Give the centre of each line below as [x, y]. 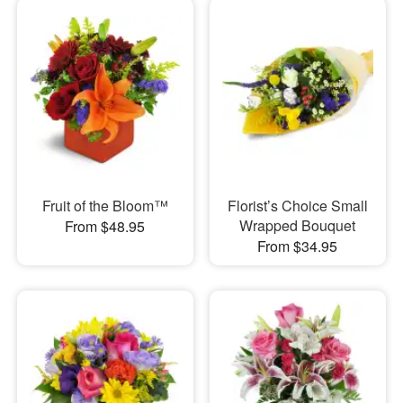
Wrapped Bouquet [298, 225]
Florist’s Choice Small [297, 205]
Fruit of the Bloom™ [105, 205]
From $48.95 [105, 226]
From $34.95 [298, 246]
